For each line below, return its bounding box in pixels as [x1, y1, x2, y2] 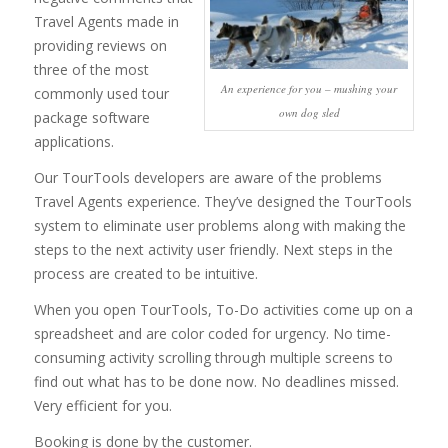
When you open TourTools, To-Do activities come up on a [33, 300, 413, 320]
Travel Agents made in [33, 12, 179, 32]
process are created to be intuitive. [33, 264, 258, 284]
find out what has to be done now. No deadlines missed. [33, 372, 399, 392]
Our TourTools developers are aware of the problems [33, 168, 382, 188]
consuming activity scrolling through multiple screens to [33, 348, 393, 368]
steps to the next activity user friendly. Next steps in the [33, 240, 393, 260]
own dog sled [278, 105, 340, 121]
